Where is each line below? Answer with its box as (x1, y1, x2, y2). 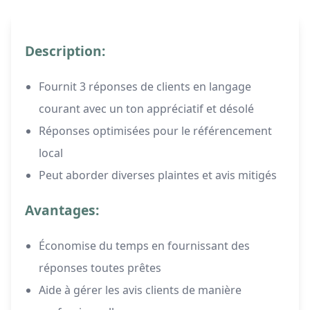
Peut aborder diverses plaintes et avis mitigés (39, 167, 277, 183)
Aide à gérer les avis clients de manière (39, 282, 241, 298)
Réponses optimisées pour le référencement (39, 123, 272, 139)
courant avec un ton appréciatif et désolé (39, 101, 254, 117)
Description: (25, 42, 105, 61)
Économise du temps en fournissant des (39, 238, 250, 254)
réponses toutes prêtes (39, 260, 161, 276)
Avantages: (25, 201, 99, 220)
